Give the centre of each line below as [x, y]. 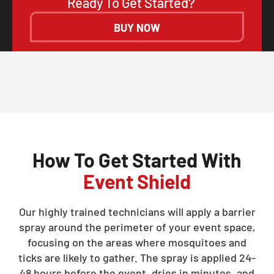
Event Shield [137, 181]
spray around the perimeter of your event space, [137, 227]
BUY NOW [137, 28]
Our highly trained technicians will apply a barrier [137, 212]
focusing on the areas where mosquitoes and [137, 242]
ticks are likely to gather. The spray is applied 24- [137, 257]
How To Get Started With [137, 160]
